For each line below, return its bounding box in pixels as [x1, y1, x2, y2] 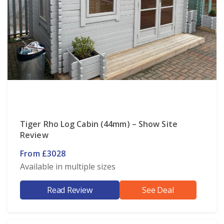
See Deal [142, 184, 174, 195]
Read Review [47, 184, 92, 195]
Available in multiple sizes [20, 160, 116, 172]
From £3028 [20, 147, 65, 159]
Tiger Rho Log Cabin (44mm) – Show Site [20, 118, 177, 129]
